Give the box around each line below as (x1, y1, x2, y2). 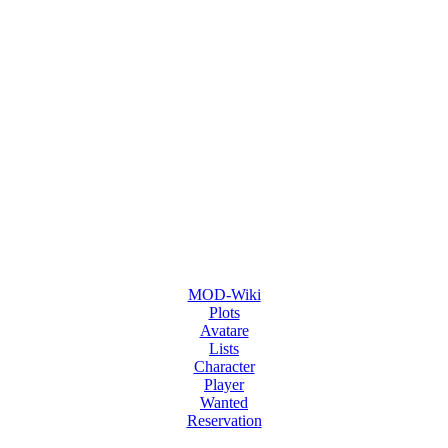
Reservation (186, 412, 262, 429)
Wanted (200, 394, 248, 411)
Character (193, 358, 255, 375)
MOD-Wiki (187, 286, 261, 303)
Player (204, 376, 244, 393)
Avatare (199, 322, 249, 339)
